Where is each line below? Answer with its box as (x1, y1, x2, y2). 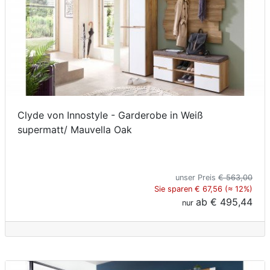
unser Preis (175, 173, 218, 183)
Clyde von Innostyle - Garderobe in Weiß (17, 109, 203, 122)
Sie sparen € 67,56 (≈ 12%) (154, 184, 253, 194)
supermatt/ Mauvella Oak (17, 124, 132, 136)
